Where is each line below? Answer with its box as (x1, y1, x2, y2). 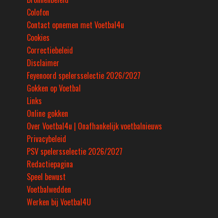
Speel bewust (27, 171, 66, 183)
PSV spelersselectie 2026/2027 (27, 145, 123, 158)
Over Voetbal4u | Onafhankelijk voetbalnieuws (27, 120, 162, 132)
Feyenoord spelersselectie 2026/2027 (27, 70, 141, 82)
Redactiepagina (27, 158, 73, 170)
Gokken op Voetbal (27, 82, 81, 94)
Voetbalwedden (27, 183, 71, 196)
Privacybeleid (27, 133, 66, 145)
